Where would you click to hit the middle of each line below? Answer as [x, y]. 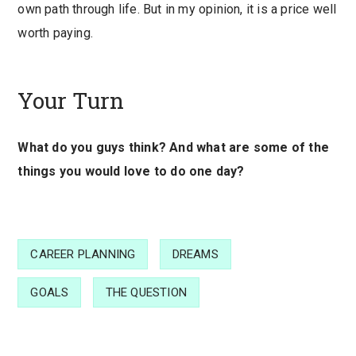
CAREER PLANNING [83, 254]
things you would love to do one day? [131, 171]
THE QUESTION [146, 292]
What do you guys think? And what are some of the [173, 147]
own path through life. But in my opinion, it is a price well [177, 10]
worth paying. [55, 33]
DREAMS [195, 254]
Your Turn [71, 101]
